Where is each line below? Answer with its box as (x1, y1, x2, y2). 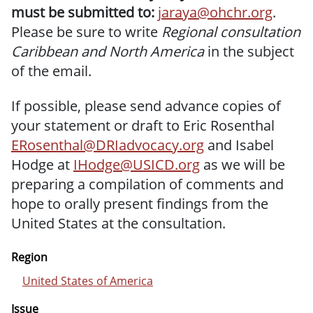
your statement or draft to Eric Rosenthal (11, 116, 275, 135)
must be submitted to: (11, 3, 158, 22)
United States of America (22, 273, 153, 289)
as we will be (200, 155, 285, 174)
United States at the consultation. (11, 214, 226, 233)
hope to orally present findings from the (11, 194, 268, 213)
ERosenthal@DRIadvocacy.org (11, 136, 204, 154)
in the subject (204, 42, 294, 61)
